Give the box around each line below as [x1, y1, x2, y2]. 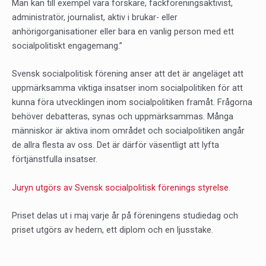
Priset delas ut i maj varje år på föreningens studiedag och [12, 210, 238, 221]
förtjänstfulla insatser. [12, 154, 97, 165]
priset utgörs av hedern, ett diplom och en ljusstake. [12, 224, 213, 235]
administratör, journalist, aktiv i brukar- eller [12, 11, 178, 23]
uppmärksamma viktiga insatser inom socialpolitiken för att [12, 83, 243, 94]
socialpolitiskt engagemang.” [12, 40, 122, 51]
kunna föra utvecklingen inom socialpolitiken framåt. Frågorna [12, 97, 252, 108]
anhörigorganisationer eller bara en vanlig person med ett [12, 26, 234, 37]
